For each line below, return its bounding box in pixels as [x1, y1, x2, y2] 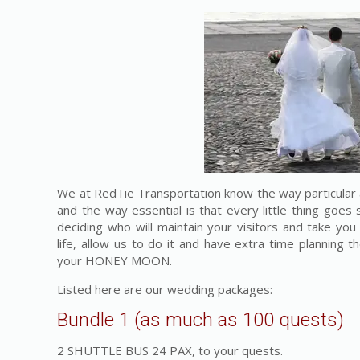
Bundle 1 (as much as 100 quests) [57, 309, 345, 331]
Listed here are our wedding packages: [57, 281, 273, 297]
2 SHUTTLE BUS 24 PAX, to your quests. [57, 342, 284, 358]
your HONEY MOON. [57, 252, 173, 268]
